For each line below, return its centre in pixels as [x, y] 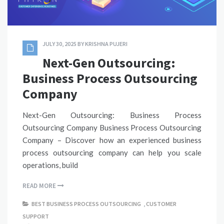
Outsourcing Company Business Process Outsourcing [112, 128]
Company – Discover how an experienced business [112, 140]
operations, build [50, 165]
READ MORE [40, 186]
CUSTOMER [161, 204]
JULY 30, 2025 [59, 44]
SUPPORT [36, 216]
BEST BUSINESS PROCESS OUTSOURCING [86, 204]
